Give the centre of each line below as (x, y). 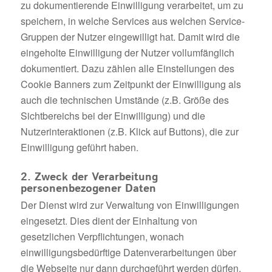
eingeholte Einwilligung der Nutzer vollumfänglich (127, 53)
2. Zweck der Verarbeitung (89, 178)
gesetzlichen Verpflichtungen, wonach (102, 237)
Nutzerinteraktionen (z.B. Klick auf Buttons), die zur (129, 132)
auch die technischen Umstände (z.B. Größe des (124, 100)
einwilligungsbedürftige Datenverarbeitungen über (128, 253)
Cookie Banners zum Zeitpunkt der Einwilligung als (131, 84)
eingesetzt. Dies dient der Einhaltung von (109, 221)
